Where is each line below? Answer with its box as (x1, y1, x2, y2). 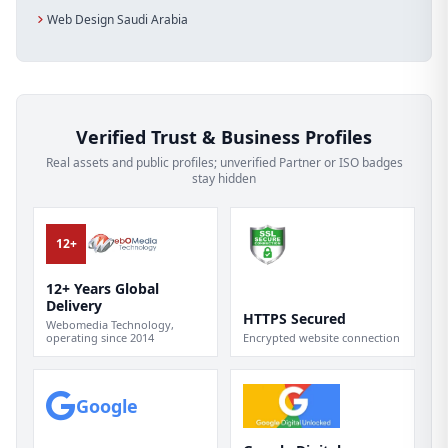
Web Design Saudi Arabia (47, 10, 188, 28)
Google (76, 393, 138, 418)
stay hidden (192, 169, 256, 187)
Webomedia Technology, (46, 316, 174, 332)
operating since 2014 (46, 329, 154, 345)
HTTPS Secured (243, 308, 346, 328)
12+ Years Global (46, 278, 159, 298)
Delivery (46, 295, 102, 315)
